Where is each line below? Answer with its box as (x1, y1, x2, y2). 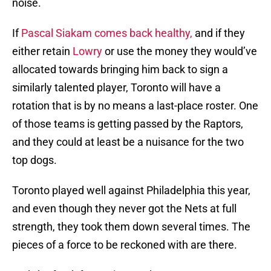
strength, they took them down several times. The (12, 220, 250, 233)
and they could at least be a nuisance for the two (12, 135, 244, 149)
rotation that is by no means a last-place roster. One (12, 99, 258, 113)
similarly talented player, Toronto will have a (12, 81, 221, 94)
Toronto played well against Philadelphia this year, (12, 184, 250, 197)
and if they (192, 27, 245, 40)
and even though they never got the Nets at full (12, 202, 237, 215)
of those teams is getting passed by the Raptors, (12, 117, 243, 131)
